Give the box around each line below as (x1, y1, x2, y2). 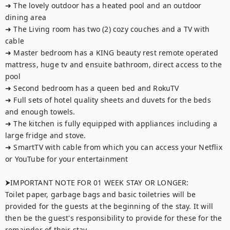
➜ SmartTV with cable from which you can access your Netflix (5, 142, 222, 152)
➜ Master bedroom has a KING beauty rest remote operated (5, 48, 219, 57)
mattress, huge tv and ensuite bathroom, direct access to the (5, 60, 222, 69)
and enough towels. (5, 107, 75, 117)
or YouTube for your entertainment (5, 154, 130, 164)
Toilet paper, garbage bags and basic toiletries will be (5, 189, 196, 199)
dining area (5, 12, 47, 22)
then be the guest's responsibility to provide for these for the (5, 213, 222, 223)
